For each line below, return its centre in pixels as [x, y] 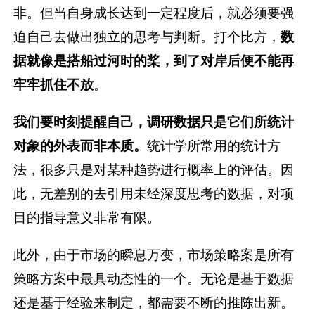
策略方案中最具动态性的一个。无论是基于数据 [154, 278]
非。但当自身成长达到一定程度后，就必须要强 [154, 12]
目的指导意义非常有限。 [87, 217]
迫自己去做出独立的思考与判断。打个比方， [147, 36]
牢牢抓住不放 [54, 84]
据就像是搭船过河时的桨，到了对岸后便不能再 [154, 60]
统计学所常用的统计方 [214, 145]
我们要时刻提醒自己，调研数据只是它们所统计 [154, 121]
